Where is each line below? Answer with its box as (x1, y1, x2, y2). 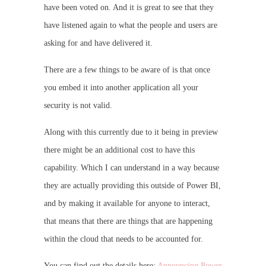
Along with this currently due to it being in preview (44, 127, 218, 137)
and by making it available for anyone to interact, (44, 198, 210, 208)
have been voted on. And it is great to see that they (44, 2, 214, 12)
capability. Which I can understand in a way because (44, 163, 219, 172)
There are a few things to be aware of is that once (44, 65, 210, 74)
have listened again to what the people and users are (44, 20, 217, 30)
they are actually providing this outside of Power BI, (44, 180, 221, 190)
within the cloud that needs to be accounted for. (44, 234, 203, 243)
